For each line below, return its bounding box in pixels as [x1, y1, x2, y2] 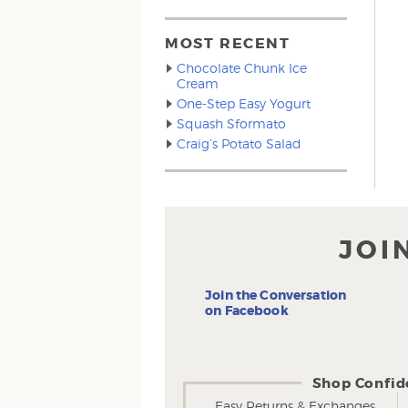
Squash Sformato [177, 116, 287, 131]
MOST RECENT [165, 34, 291, 53]
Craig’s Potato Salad [177, 136, 302, 151]
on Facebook [205, 302, 291, 319]
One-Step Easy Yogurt [177, 96, 311, 111]
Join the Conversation [205, 287, 347, 303]
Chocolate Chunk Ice [177, 60, 308, 76]
